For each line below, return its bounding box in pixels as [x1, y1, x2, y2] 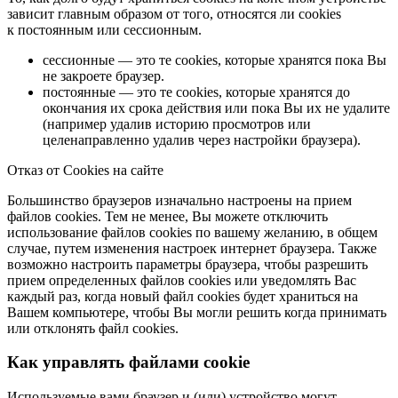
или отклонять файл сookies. [7, 320, 182, 336]
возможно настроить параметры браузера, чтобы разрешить [7, 256, 368, 272]
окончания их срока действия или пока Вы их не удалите [43, 99, 390, 115]
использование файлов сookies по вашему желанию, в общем [7, 224, 378, 240]
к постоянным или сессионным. [7, 21, 202, 37]
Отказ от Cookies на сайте [7, 162, 163, 178]
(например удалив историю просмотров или [43, 115, 311, 131]
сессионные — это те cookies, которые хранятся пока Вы [43, 52, 386, 68]
